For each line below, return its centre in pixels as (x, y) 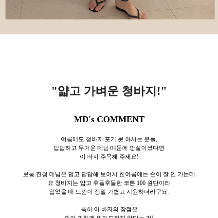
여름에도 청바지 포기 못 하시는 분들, (109, 139)
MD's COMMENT (109, 119)
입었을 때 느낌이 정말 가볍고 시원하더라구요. (109, 191)
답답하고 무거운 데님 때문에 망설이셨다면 (109, 148)
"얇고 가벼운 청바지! (106, 91)
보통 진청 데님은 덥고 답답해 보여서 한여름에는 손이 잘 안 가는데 (109, 174)
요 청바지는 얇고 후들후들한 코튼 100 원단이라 (109, 183)
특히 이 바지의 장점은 (109, 209)
